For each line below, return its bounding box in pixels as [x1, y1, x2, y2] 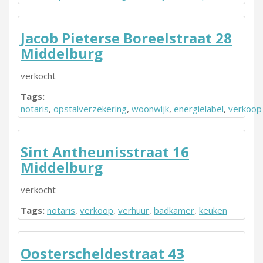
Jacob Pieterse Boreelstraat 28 [21, 28, 232, 48]
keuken [199, 204, 227, 216]
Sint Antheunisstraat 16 [21, 142, 189, 161]
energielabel [174, 103, 224, 114]
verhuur [118, 204, 149, 216]
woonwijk [131, 103, 169, 114]
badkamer [154, 204, 194, 216]
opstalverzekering [53, 103, 127, 114]
